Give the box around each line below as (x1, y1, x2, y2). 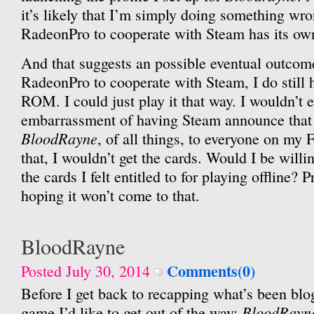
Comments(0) (163, 259, 255, 282)
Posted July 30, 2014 (21, 261, 154, 281)
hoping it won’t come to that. (21, 185, 200, 205)
